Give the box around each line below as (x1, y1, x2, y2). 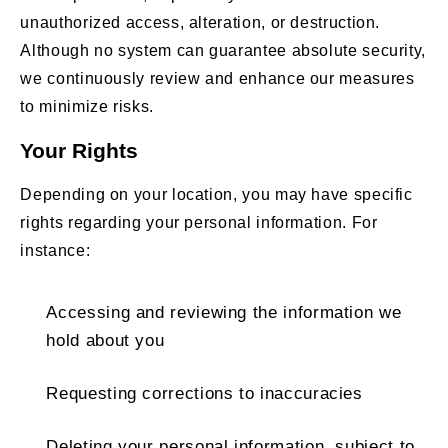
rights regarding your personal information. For (20, 213, 378, 231)
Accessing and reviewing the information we (46, 302, 402, 322)
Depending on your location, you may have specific (20, 185, 413, 203)
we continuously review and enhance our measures (20, 69, 415, 87)
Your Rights (20, 138, 139, 162)
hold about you (46, 330, 165, 350)
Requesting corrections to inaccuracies (46, 383, 363, 403)
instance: (20, 241, 91, 259)
